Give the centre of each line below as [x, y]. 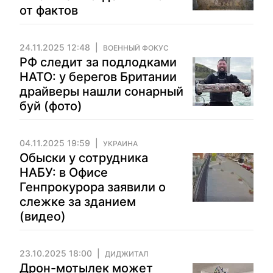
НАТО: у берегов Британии [98, 77]
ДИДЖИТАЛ [127, 254]
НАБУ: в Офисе [64, 172]
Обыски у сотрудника [84, 158]
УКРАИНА [120, 144]
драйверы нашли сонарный [101, 91]
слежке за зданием [78, 202]
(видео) [43, 216]
